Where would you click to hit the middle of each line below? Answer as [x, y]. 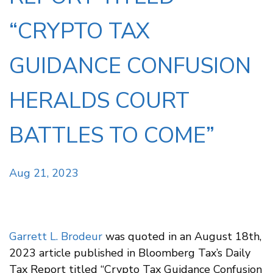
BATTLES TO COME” [112, 135]
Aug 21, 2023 [44, 173]
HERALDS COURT [99, 101]
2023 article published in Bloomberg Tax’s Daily [130, 253]
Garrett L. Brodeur [56, 236]
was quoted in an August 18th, [182, 236]
